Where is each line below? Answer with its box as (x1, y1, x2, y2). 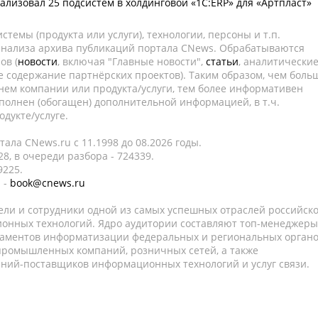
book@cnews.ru (10, 176, 85, 190)
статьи (206, 55, 238, 68)
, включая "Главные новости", (57, 55, 206, 68)
